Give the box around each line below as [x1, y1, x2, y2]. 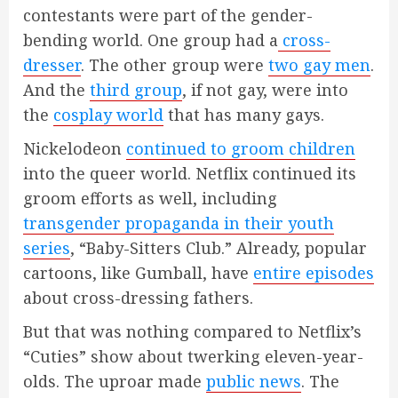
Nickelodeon [23, 138, 126, 160]
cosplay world [53, 104, 163, 126]
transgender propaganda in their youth [23, 212, 334, 235]
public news [206, 370, 301, 393]
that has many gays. [163, 104, 324, 126]
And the [23, 79, 90, 101]
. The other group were [81, 54, 268, 76]
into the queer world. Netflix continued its [23, 163, 356, 185]
